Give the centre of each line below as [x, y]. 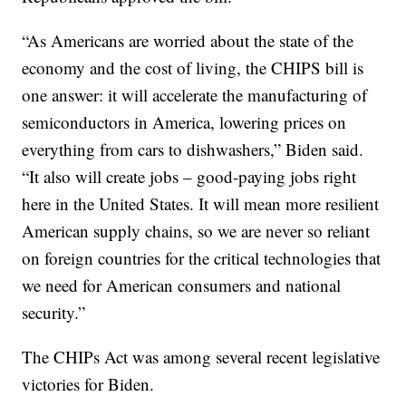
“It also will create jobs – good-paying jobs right [189, 177]
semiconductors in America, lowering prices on [184, 122]
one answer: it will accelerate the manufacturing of [195, 95]
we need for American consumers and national [182, 285]
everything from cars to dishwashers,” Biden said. [193, 150]
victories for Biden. [88, 384]
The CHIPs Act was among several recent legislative [201, 357]
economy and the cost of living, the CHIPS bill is [193, 68]
